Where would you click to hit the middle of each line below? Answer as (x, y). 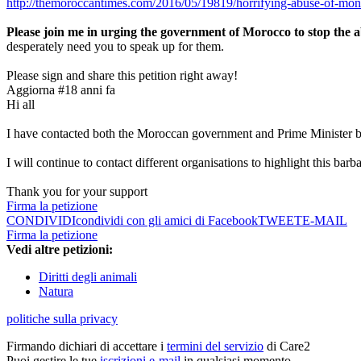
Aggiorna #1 (39, 90)
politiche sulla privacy (62, 319)
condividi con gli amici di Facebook (167, 221)
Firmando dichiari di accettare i (87, 346)
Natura (56, 292)
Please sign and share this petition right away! (122, 76)
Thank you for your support (77, 192)
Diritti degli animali (88, 277)
